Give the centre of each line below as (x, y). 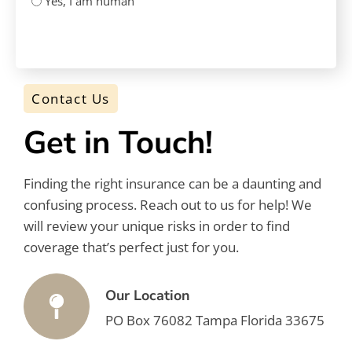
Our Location (148, 296)
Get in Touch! (118, 143)
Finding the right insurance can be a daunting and (172, 184)
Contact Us (71, 99)
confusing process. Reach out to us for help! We (168, 205)
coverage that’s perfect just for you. (131, 247)
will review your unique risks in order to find (157, 226)
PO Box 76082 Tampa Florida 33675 (215, 321)
